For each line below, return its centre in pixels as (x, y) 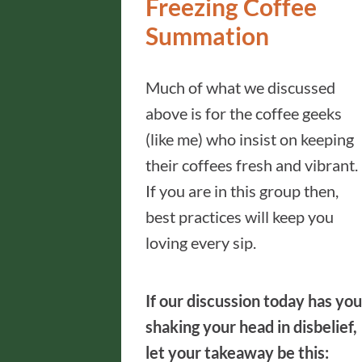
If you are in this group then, (242, 191)
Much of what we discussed (240, 87)
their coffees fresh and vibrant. (252, 165)
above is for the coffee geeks (244, 113)
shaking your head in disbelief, (251, 326)
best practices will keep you (240, 217)
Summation (207, 36)
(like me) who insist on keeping (250, 139)
